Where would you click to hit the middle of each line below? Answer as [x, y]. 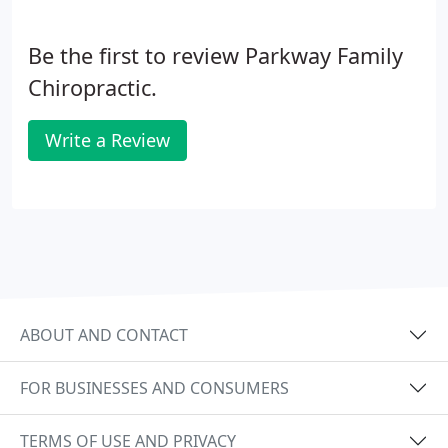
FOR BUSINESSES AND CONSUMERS [154, 387]
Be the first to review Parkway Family [215, 55]
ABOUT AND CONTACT [104, 334]
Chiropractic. [92, 87]
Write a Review [107, 140]
